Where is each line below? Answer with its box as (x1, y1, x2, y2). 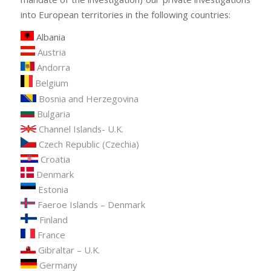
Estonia (38, 183, 68, 196)
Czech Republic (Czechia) (38, 137, 139, 150)
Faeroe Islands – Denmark (37, 198, 145, 211)
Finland (39, 214, 68, 226)
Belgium (34, 77, 68, 90)
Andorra (36, 61, 70, 74)
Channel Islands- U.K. (38, 122, 123, 135)
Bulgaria (36, 107, 70, 120)
